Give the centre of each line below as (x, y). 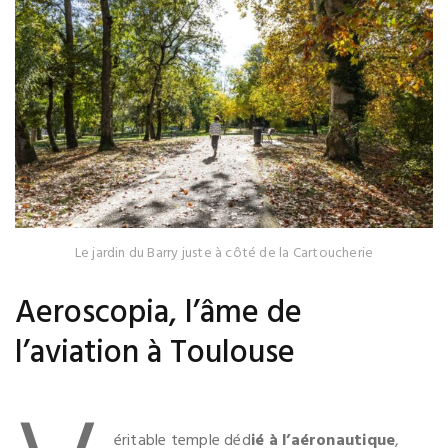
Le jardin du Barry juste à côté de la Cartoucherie (224, 254)
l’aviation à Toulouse (155, 354)
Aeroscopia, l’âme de (158, 314)
